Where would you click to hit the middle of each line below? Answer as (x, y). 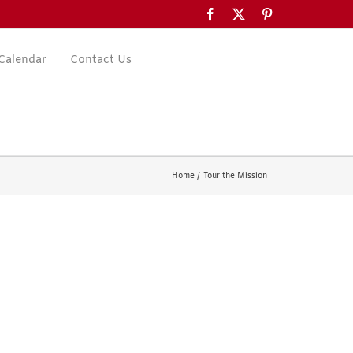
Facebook (241, 13)
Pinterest (294, 13)
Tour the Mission (235, 176)
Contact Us (101, 60)
